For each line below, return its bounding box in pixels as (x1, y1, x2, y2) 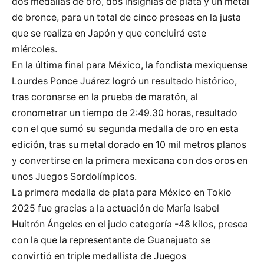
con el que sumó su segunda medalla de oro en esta (12, 123, 239, 134)
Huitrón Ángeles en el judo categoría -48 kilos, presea (12, 218, 248, 230)
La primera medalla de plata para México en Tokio (12, 186, 232, 198)
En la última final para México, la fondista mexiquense (12, 59, 247, 71)
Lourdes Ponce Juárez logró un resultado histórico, (12, 75, 237, 87)
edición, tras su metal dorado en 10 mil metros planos (12, 138, 246, 150)
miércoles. (12, 43, 57, 55)
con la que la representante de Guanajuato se (12, 234, 210, 246)
